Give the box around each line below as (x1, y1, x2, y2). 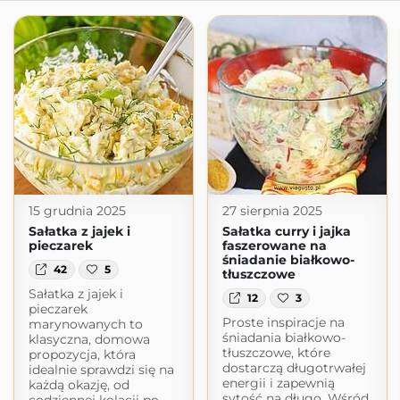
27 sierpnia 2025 (221, 203, 322, 219)
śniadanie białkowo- (221, 252, 354, 268)
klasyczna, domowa (28, 331, 150, 348)
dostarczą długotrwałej (221, 360, 366, 377)
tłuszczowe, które (221, 345, 330, 362)
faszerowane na (221, 237, 327, 254)
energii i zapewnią (221, 375, 335, 392)
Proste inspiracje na (221, 314, 345, 331)
